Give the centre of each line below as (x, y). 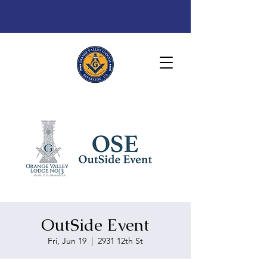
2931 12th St (120, 241)
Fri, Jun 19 (67, 241)
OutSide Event (95, 225)
